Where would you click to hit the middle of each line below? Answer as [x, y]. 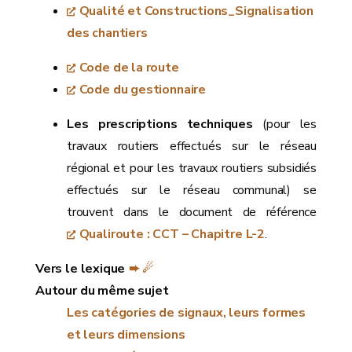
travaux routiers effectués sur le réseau [192, 147]
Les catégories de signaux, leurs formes [186, 313]
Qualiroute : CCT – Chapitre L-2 [172, 235]
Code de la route [129, 68]
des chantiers [107, 33]
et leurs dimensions [126, 335]
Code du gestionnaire [143, 90]
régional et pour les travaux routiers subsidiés [192, 169]
